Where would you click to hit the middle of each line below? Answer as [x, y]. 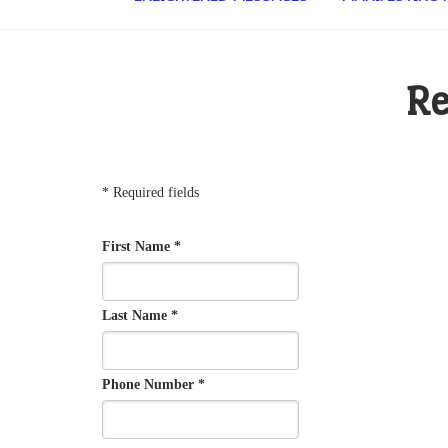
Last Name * [140, 316]
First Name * [141, 247]
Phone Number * [153, 385]
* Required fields [150, 193]
